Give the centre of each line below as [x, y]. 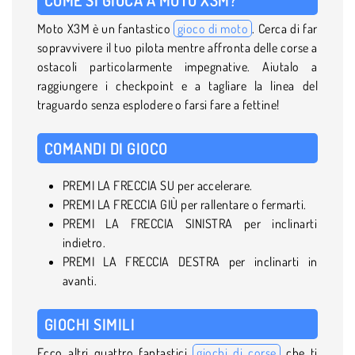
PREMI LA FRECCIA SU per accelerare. [158, 185]
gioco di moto [213, 28]
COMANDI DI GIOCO [106, 148]
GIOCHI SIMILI [90, 324]
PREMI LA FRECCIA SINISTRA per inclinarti [190, 223]
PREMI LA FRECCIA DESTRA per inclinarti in [190, 261]
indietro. [84, 242]
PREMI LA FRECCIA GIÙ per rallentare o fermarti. [185, 204]
